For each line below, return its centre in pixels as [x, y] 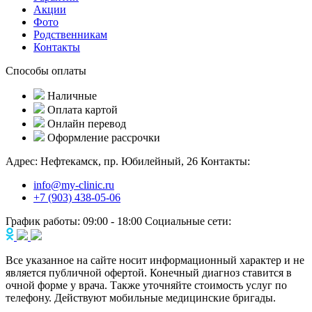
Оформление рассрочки [104, 137]
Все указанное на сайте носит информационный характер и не [155, 260]
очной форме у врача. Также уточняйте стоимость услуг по [146, 285]
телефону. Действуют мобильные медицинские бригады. [141, 297]
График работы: [43, 221]
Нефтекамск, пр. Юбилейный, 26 [119, 161]
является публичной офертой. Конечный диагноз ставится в [149, 272]
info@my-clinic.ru [74, 185]
